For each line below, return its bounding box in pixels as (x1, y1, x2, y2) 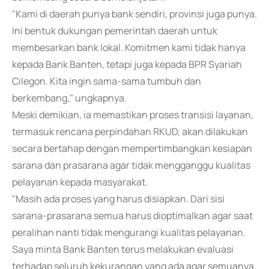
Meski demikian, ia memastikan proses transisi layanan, (12, 108, 253, 121)
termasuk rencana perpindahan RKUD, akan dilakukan (12, 125, 248, 138)
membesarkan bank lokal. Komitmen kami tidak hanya (12, 41, 246, 54)
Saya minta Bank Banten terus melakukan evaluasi (12, 243, 234, 256)
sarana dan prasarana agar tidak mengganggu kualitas (12, 159, 250, 172)
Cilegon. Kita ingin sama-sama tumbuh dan (12, 74, 201, 88)
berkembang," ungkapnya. (12, 91, 127, 104)
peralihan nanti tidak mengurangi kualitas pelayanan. (12, 226, 246, 239)
